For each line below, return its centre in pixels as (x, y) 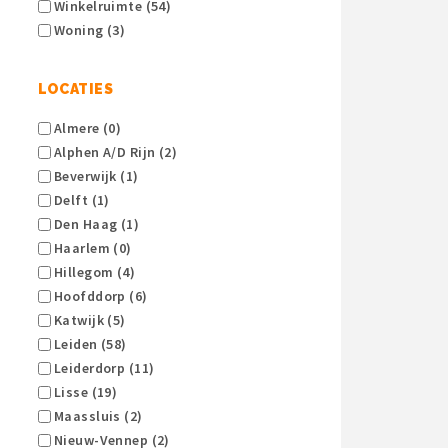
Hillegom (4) (93, 272)
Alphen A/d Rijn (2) (114, 152)
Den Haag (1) (95, 224)
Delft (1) (80, 200)
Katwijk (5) (88, 320)
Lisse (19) (84, 392)
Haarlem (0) (91, 248)
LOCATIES (75, 89)
